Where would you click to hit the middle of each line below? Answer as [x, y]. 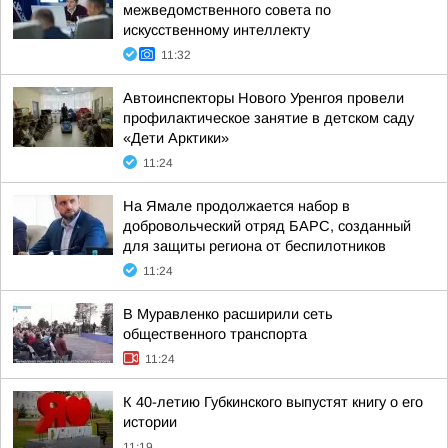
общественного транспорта [215, 334]
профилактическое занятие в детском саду [268, 118]
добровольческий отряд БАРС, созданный [267, 226]
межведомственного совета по [227, 10]
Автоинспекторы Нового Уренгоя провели [263, 98]
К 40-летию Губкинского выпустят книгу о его [273, 402]
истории [150, 422]
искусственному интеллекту [216, 30]
